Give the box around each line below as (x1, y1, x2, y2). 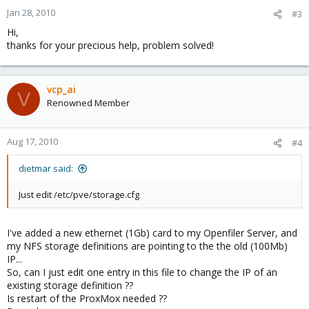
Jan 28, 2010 (7, 6, 55, 19)
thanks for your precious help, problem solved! (7, 39, 214, 52)
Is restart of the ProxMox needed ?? (7, 292, 167, 305)
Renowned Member (47, 97, 130, 109)
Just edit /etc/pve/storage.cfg (19, 188, 139, 201)
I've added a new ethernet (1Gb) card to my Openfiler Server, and (7, 226, 297, 239)
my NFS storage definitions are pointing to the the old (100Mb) (7, 239, 288, 252)
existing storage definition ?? (7, 279, 133, 292)
